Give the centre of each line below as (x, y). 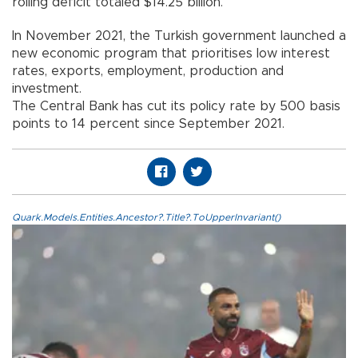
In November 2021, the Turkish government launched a (179, 36)
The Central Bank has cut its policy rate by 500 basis (176, 107)
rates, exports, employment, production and (148, 72)
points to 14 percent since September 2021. (148, 124)
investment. (47, 89)
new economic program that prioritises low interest (171, 54)
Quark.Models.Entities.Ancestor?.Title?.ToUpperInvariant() (146, 218)
